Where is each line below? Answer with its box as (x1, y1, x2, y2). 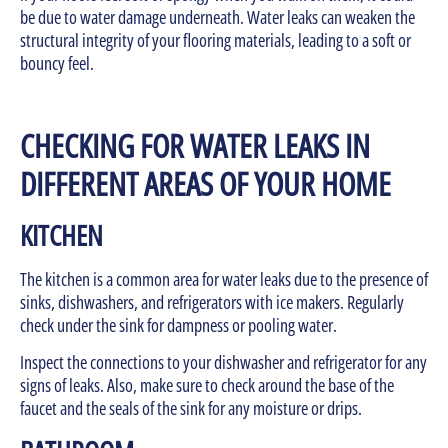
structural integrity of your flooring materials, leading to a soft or (20, 28, 411, 53)
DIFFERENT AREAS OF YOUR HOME (20, 162, 391, 206)
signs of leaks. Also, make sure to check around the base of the (20, 373, 394, 398)
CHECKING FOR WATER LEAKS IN (20, 124, 370, 168)
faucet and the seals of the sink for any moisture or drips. (20, 396, 362, 421)
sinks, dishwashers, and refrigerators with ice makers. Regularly (20, 290, 404, 315)
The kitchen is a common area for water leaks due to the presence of (20, 267, 428, 292)
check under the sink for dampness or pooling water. (20, 313, 340, 338)
